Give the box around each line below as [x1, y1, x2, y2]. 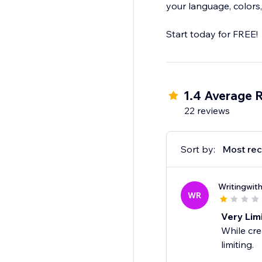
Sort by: [180, 143, 215, 156]
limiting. [220, 239, 254, 251]
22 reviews [184, 105, 230, 117]
